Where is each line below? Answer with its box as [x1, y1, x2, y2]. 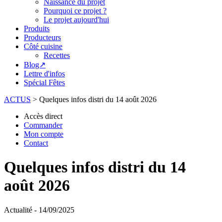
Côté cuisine [24, 42, 62, 51]
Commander [24, 121, 62, 129]
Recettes [44, 51, 70, 59]
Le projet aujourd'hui [44, 15, 109, 24]
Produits [24, 24, 50, 33]
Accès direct [24, 112, 62, 120]
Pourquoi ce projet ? [44, 6, 107, 15]
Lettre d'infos [24, 69, 65, 78]
